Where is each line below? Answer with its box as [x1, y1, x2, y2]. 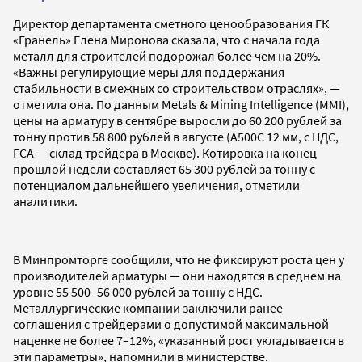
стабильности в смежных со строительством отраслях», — [13, 79, 343, 96]
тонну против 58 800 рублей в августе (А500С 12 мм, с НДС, [13, 128, 339, 145]
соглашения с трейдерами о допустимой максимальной [13, 315, 329, 332]
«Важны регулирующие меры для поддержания [13, 63, 284, 80]
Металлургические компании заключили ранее [13, 299, 283, 316]
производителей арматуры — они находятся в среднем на [13, 267, 341, 284]
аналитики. [13, 192, 78, 209]
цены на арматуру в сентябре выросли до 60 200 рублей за [13, 112, 342, 128]
